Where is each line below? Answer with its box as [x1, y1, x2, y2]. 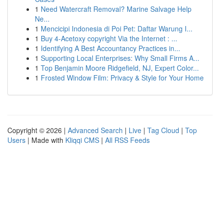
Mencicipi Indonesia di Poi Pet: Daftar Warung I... [41, 24, 192, 33]
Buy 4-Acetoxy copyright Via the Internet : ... [41, 33, 177, 43]
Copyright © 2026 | [7, 125, 68, 135]
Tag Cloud [147, 125, 179, 135]
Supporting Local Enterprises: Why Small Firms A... [41, 53, 199, 63]
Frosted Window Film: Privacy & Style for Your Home [41, 73, 204, 82]
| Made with [26, 135, 65, 145]
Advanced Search [68, 125, 123, 135]
